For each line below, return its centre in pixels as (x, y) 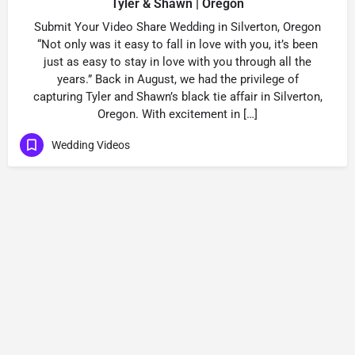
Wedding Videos (91, 145)
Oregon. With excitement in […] (177, 114)
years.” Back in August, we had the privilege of (177, 79)
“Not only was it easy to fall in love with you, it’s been (177, 44)
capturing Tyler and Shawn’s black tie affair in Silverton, (177, 97)
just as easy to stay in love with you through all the (177, 62)
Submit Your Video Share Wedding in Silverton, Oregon (177, 27)
